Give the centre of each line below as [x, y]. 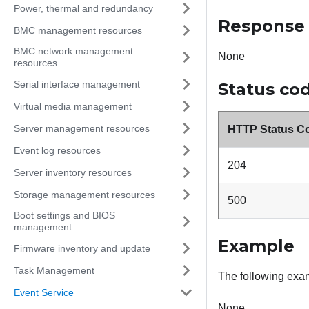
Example [256, 246]
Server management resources [82, 128]
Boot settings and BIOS [64, 215]
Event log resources [57, 150]
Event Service [44, 292]
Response [261, 26]
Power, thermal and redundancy [83, 8]
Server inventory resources [73, 172]
